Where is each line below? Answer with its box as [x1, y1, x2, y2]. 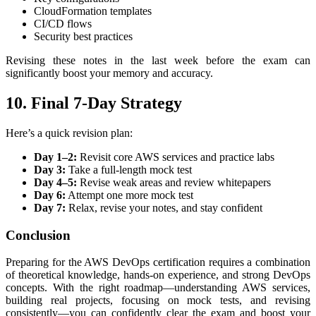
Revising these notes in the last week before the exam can [6, 54, 310, 67]
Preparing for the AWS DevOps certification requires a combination [6, 256, 310, 269]
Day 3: [34, 164, 66, 176]
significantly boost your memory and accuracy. [6, 67, 213, 80]
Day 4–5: [34, 176, 77, 188]
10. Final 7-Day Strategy [6, 94, 182, 113]
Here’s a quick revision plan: [6, 127, 133, 139]
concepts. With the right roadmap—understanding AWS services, [6, 281, 310, 294]
